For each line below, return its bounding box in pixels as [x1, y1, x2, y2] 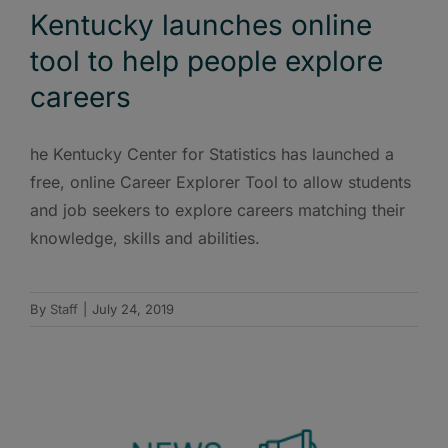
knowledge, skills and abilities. [30, 227, 260, 248]
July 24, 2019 [92, 300, 174, 317]
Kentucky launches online [30, 7, 372, 42]
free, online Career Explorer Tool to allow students [30, 171, 411, 192]
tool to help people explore [30, 43, 383, 78]
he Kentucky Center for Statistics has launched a [30, 143, 394, 164]
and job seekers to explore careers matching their [30, 199, 405, 220]
